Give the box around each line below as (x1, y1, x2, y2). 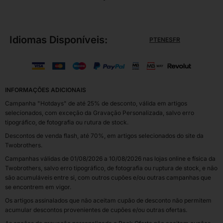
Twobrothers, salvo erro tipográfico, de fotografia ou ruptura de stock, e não (5, 164, 218, 172)
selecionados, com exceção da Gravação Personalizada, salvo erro (5, 109, 194, 117)
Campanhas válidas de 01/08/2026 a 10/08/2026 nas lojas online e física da (5, 155, 216, 163)
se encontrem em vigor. (5, 183, 71, 191)
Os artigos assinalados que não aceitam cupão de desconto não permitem (5, 197, 212, 205)
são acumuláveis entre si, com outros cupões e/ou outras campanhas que (5, 174, 211, 182)
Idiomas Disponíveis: (9, 34, 108, 46)
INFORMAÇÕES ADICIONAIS (5, 86, 86, 94)
